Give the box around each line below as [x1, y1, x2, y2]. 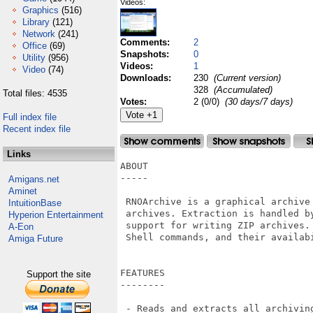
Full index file [3, 112, 57, 122]
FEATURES [120, 268, 165, 278]
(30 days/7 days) [225, 96, 293, 107]
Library [22, 17, 50, 27]
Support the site [27, 269, 91, 279]
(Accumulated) [211, 85, 272, 95]
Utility [22, 52, 45, 63]
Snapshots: [120, 49, 172, 59]
